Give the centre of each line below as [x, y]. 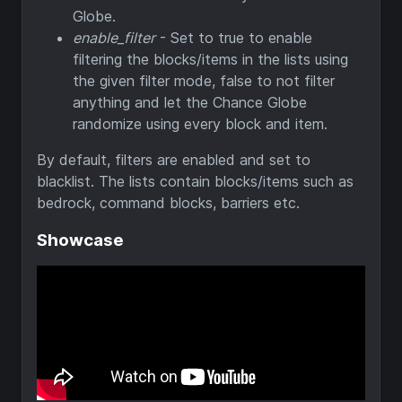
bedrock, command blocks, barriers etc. [168, 202]
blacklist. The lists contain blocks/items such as [195, 181]
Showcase [80, 240]
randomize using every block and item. [200, 123]
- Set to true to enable [234, 37]
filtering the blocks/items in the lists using [210, 59]
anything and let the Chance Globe [190, 102]
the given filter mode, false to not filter [204, 80]
